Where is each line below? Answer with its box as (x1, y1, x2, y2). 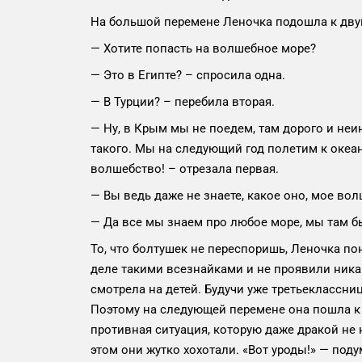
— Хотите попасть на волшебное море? (90, 41, 316, 57)
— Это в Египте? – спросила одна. (90, 68, 285, 83)
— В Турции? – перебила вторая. (90, 95, 275, 110)
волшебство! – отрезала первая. (90, 162, 279, 177)
